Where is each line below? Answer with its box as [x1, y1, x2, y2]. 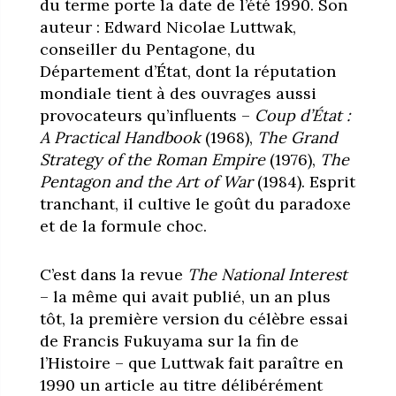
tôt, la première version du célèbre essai [39, 308, 348, 329]
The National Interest [187, 263, 347, 285]
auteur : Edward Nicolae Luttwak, [39, 16, 296, 37]
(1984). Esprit [252, 171, 355, 192]
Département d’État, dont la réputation [39, 60, 336, 81]
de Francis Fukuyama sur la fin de [39, 330, 299, 351]
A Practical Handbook [39, 126, 201, 148]
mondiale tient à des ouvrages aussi [39, 82, 316, 103]
